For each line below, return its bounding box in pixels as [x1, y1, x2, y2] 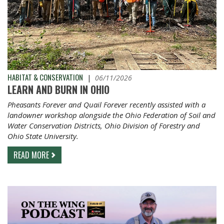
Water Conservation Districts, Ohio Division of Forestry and [7, 120, 200, 131]
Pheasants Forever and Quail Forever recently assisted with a [7, 99, 205, 110]
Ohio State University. [7, 131, 78, 141]
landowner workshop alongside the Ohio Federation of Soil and [7, 110, 215, 120]
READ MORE [13, 149, 49, 161]
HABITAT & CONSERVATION [7, 71, 83, 83]
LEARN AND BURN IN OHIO [7, 82, 109, 97]
